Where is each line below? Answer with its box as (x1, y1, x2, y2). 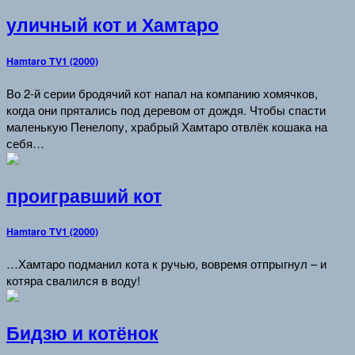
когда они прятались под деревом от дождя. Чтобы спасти (6, 101, 326, 118)
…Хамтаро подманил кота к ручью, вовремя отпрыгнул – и (6, 255, 326, 273)
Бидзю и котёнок (6, 319, 158, 345)
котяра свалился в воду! (6, 272, 140, 289)
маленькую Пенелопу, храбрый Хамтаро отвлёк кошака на (6, 117, 327, 135)
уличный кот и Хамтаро (6, 12, 219, 38)
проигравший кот (6, 182, 162, 208)
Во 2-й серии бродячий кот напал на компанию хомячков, (6, 84, 318, 101)
